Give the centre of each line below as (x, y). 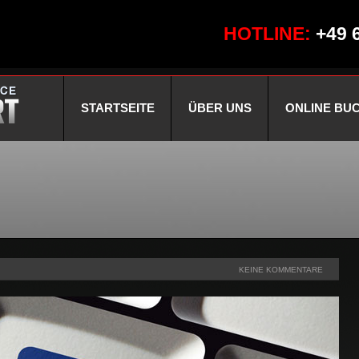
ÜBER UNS (220, 107)
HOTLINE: (270, 33)
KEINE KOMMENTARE (281, 269)
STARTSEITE (118, 107)
